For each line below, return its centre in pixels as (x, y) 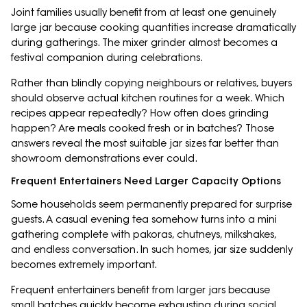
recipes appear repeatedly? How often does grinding (140, 113)
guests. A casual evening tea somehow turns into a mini (144, 220)
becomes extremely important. (84, 265)
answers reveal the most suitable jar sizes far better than (145, 144)
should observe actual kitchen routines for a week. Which (148, 98)
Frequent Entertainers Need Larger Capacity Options (146, 181)
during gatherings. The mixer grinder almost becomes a (144, 43)
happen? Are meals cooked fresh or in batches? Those (143, 128)
